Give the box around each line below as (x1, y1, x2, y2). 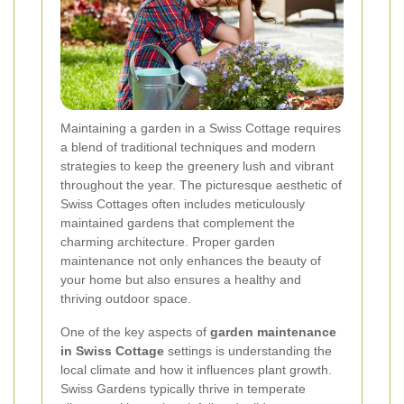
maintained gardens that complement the (60, 216, 295, 231)
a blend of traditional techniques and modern (60, 140, 316, 155)
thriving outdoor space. (60, 291, 191, 307)
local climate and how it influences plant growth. (60, 363, 332, 378)
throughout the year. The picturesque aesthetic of (60, 178, 342, 193)
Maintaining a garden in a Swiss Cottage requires (60, 121, 341, 136)
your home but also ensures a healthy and (60, 272, 301, 288)
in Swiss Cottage (60, 344, 164, 359)
